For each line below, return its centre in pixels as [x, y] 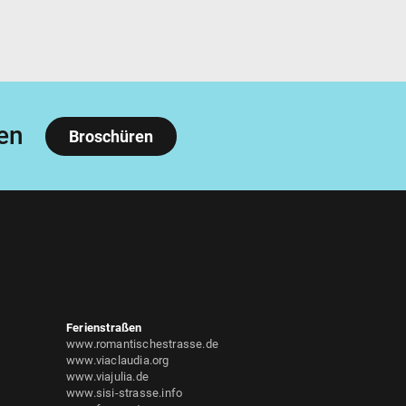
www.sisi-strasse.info [125, 393]
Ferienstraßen [104, 328]
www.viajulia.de [107, 377]
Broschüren [111, 136]
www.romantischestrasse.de [142, 344]
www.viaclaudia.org [118, 360]
